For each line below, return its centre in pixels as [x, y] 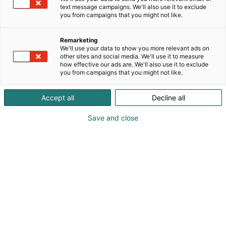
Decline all [168, 98]
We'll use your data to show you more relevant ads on [135, 48]
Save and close [113, 118]
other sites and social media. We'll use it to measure [132, 56]
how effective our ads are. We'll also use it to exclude [134, 64]
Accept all [58, 98]
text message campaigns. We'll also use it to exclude [133, 7]
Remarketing [79, 40]
